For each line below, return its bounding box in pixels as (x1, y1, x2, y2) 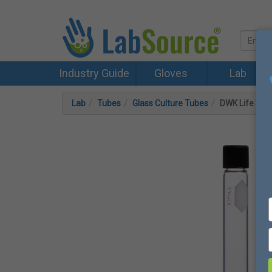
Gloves (154, 67, 188, 80)
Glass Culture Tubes (132, 98, 208, 108)
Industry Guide (58, 67, 129, 80)
